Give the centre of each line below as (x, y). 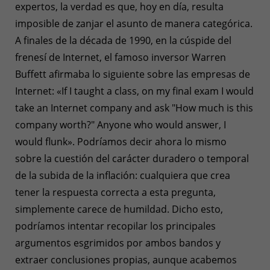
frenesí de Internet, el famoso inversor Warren (121, 57)
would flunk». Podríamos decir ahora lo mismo (121, 141)
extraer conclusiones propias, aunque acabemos (126, 259)
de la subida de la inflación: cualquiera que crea (123, 175)
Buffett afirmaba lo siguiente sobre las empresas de (133, 74)
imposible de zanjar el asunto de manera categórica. (134, 23)
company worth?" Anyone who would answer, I (121, 124)
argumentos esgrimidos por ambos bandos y (118, 243)
